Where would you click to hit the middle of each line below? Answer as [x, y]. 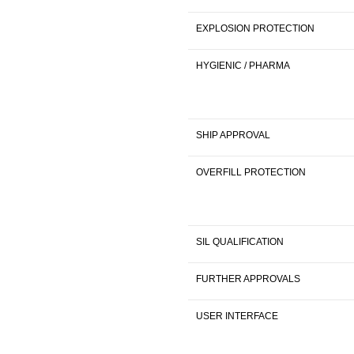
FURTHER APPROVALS [248, 279]
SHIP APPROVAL [233, 135]
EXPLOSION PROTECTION [255, 28]
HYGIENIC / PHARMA [243, 65]
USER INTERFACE [237, 316]
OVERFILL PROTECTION [251, 172]
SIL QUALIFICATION [240, 241]
